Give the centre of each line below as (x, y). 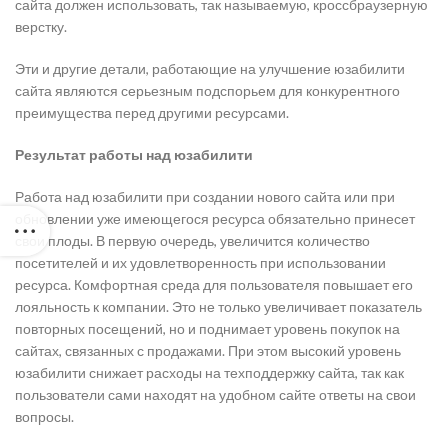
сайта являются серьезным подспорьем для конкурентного (207, 90)
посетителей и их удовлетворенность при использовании (200, 262)
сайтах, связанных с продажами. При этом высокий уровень (208, 350)
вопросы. (44, 416)
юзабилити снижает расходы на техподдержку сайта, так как (209, 372)
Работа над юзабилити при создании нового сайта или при (205, 196)
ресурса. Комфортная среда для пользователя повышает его (214, 284)
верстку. (41, 26)
